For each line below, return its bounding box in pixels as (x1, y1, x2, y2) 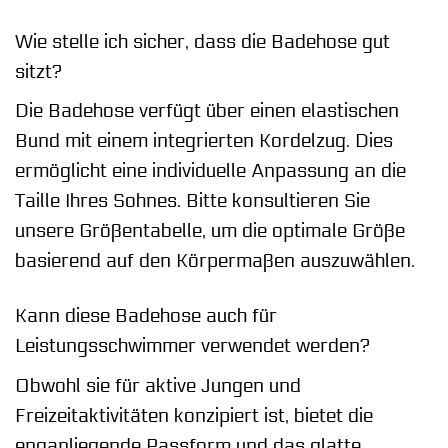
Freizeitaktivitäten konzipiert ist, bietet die (15, 404, 373, 427)
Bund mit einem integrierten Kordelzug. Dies (15, 130, 393, 153)
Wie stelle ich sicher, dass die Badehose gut (15, 30, 390, 53)
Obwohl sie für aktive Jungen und (15, 374, 301, 397)
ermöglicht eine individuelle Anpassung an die (15, 160, 406, 183)
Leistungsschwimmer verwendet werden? (15, 335, 370, 358)
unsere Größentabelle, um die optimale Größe (15, 220, 405, 243)
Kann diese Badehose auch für (15, 305, 277, 328)
